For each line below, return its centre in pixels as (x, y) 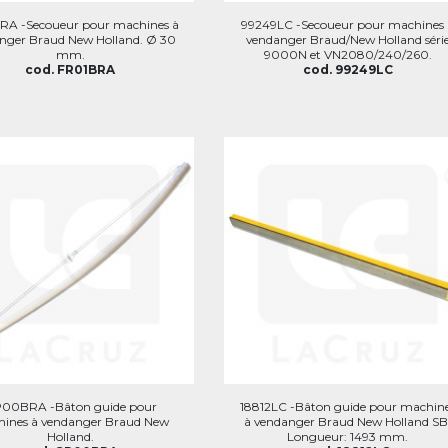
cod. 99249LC (347, 69)
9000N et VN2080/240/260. (347, 54)
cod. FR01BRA (70, 69)
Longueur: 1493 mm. (348, 436)
